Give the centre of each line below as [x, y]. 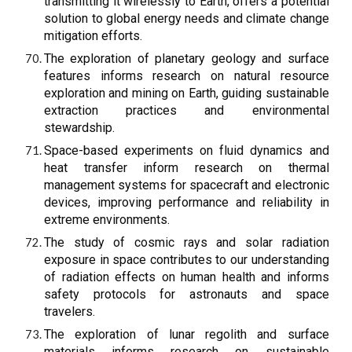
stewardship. [80, 128]
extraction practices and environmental [187, 110]
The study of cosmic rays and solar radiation [187, 242]
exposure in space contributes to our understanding [187, 260]
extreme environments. [107, 220]
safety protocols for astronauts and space [187, 294]
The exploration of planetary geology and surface [187, 59]
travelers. [70, 312]
